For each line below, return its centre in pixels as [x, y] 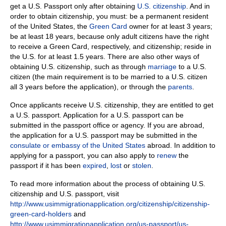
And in [200, 6]
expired [95, 165]
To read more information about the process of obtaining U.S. [108, 183]
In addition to [195, 145]
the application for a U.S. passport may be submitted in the [104, 135]
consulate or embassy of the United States [78, 145]
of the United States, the [50, 26]
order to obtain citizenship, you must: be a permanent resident [109, 16]
